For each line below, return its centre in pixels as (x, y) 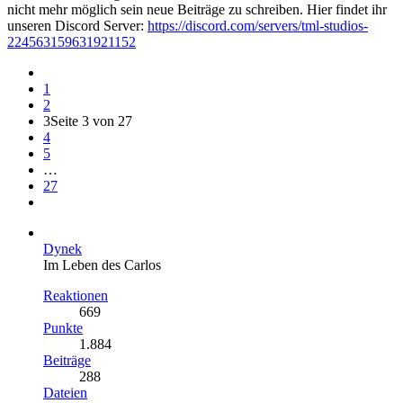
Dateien (65, 392)
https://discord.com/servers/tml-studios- (258, 25)
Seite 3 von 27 (91, 121)
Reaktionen (76, 295)
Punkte (63, 327)
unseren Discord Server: (77, 25)
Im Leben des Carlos (102, 264)
